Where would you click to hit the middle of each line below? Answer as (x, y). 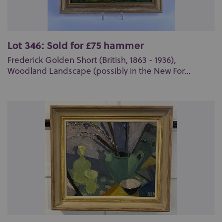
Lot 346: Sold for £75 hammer (76, 45)
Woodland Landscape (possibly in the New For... (99, 71)
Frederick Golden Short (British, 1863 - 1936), (92, 60)
